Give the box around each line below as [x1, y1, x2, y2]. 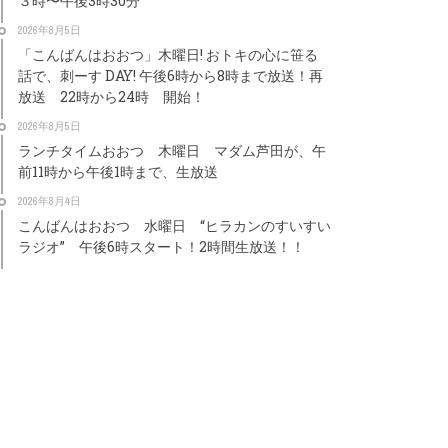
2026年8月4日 [18, 194, 81, 208]
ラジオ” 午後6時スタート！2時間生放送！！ [18, 237, 305, 256]
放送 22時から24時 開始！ [18, 87, 205, 106]
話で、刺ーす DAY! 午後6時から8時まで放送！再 [18, 66, 323, 85]
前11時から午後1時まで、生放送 [18, 162, 218, 181]
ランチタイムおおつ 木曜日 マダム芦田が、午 [18, 141, 326, 160]
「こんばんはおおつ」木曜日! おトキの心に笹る [18, 45, 318, 64]
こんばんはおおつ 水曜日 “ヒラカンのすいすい [18, 216, 331, 235]
